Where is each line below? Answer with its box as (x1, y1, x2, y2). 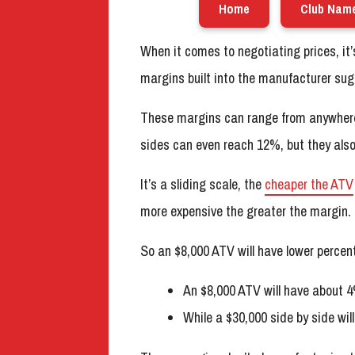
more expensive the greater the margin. (140, 201, 351, 222)
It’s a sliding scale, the (140, 174, 265, 195)
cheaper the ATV (265, 174, 353, 195)
